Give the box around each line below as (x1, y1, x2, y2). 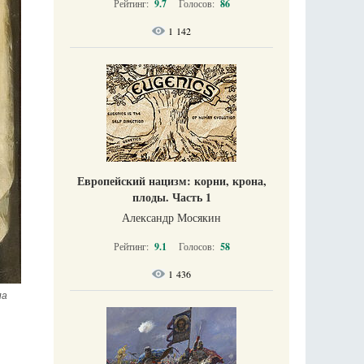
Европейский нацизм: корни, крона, (76, 172, 266, 189)
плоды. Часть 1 (132, 188, 211, 206)
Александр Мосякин (122, 210, 221, 225)
